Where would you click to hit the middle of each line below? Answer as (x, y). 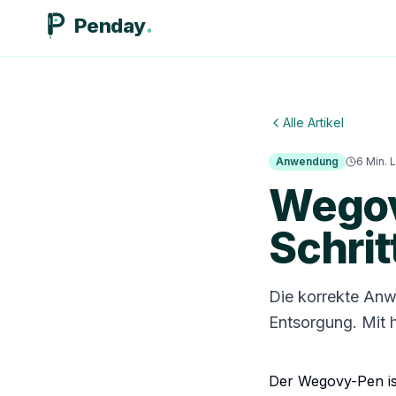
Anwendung (307, 161)
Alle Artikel (313, 122)
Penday (110, 25)
